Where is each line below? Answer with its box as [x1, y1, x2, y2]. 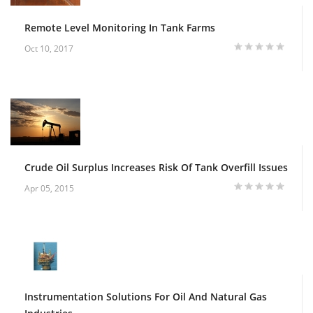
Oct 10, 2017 [24, 42, 73, 54]
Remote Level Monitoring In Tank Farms [24, 20, 215, 34]
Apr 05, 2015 [24, 182, 74, 194]
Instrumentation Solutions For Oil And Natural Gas [24, 289, 267, 303]
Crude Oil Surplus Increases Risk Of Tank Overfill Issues [24, 160, 288, 174]
